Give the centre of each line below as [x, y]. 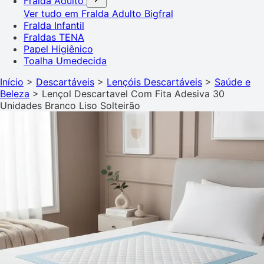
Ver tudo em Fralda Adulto [84, 13]
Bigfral [159, 13]
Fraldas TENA [54, 37]
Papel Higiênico [58, 49]
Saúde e [232, 82]
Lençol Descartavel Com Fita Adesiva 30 [133, 93]
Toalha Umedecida [65, 60]
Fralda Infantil [54, 25]
